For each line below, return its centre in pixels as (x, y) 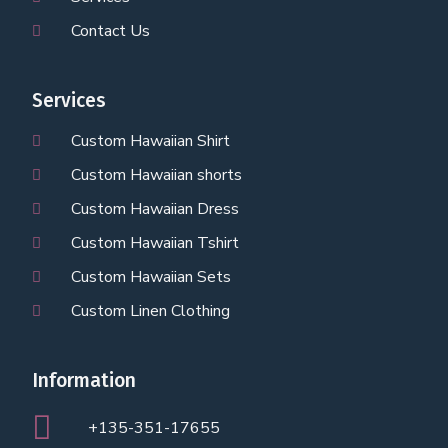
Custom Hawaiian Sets (150, 277)
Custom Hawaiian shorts (156, 175)
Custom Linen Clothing (150, 311)
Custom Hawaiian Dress (154, 209)
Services (69, 101)
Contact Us (110, 31)
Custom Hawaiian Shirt (150, 141)
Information (84, 381)
